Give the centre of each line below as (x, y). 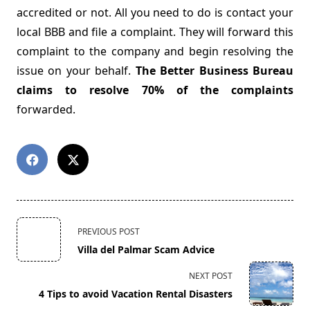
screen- (35, 275)
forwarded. (46, 110)
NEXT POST (211, 276)
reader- (35, 292)
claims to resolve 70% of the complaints (155, 90)
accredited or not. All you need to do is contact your (155, 13)
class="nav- (45, 242)
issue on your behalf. (76, 71)
